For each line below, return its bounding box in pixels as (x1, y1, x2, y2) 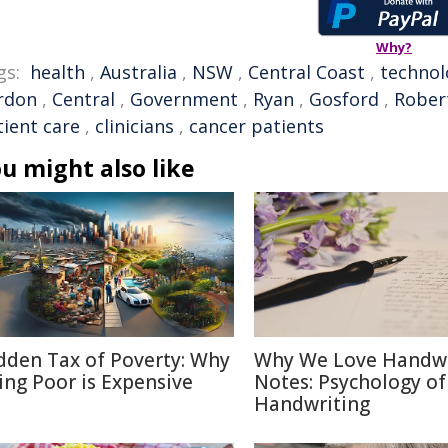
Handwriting (254, 391, 370, 417)
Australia (100, 60, 177, 84)
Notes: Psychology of (254, 369, 446, 395)
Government (130, 87, 238, 111)
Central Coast (248, 60, 365, 84)
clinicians (95, 114, 174, 138)
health (30, 60, 85, 84)
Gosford (309, 87, 379, 111)
